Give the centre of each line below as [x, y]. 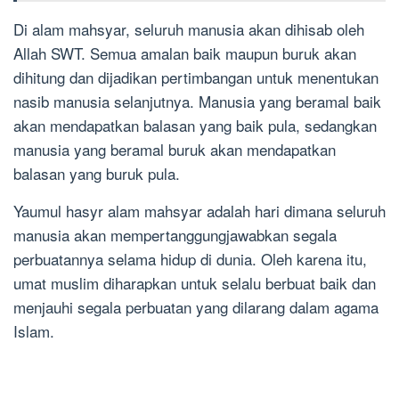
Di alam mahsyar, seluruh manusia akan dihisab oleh [189, 29]
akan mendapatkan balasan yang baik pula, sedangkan [195, 126]
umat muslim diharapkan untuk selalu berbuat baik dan [195, 283]
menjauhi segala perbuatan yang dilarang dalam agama [196, 307]
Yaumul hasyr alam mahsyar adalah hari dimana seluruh [199, 211]
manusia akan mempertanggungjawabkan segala [175, 235]
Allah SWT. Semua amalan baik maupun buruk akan [185, 53]
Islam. [34, 331]
